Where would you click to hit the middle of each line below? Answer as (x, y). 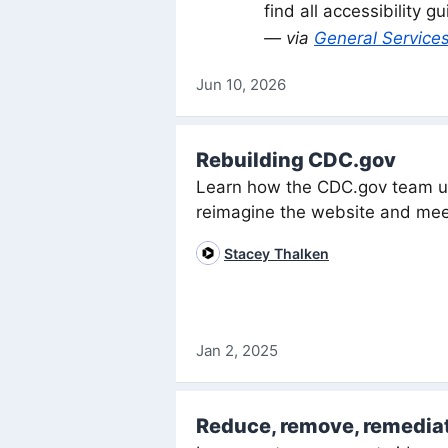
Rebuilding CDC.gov (296, 159)
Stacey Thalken (276, 253)
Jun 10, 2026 (241, 84)
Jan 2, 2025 (237, 350)
